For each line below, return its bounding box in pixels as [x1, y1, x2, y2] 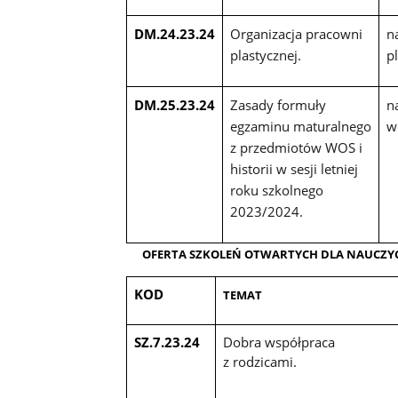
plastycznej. [229, 46, 301, 65]
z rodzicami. [222, 352, 297, 370]
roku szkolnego [229, 181, 323, 200]
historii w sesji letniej [229, 160, 358, 179]
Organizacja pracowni [229, 25, 362, 44]
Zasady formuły [229, 96, 326, 115]
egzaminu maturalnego [229, 117, 371, 136]
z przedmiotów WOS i [229, 139, 362, 157]
